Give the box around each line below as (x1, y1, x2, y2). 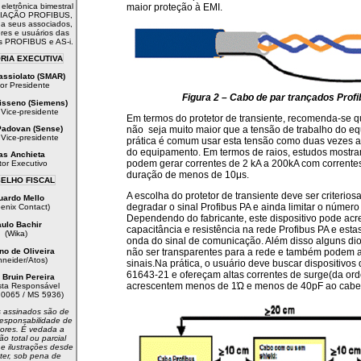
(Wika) (5, 229, 27, 238)
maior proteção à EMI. (127, 2, 222, 13)
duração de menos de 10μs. (127, 169, 249, 180)
